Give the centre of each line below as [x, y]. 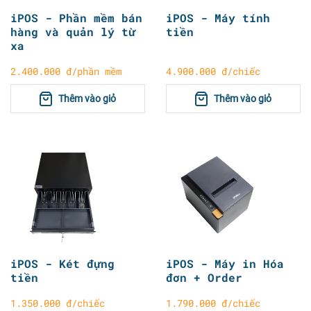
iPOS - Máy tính [218, 17]
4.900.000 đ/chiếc [213, 71]
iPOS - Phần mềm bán [76, 17]
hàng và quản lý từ [73, 31]
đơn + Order [204, 277]
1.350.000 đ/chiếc [58, 303]
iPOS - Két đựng [62, 263]
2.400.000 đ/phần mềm [66, 71]
